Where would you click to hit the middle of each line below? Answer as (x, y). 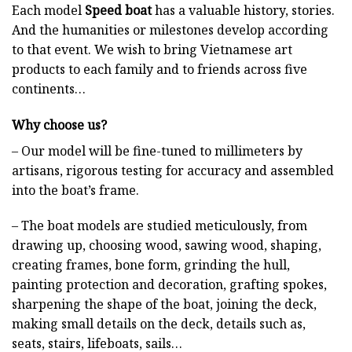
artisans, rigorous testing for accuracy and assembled (173, 170)
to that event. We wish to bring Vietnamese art (152, 49)
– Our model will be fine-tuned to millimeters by (157, 150)
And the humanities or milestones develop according (170, 29)
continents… (49, 88)
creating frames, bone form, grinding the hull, (151, 265)
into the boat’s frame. (75, 190)
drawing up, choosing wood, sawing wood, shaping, (167, 246)
